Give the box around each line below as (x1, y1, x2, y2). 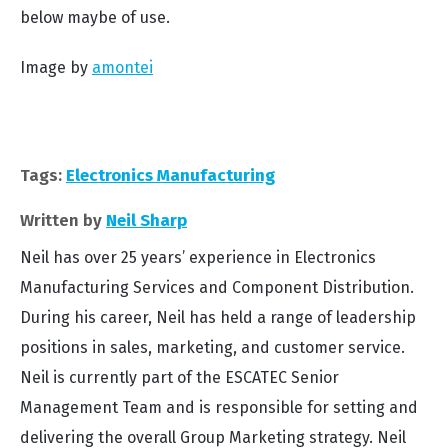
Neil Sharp (106, 210, 187, 231)
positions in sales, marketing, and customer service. (20, 338, 405, 357)
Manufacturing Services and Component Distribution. (20, 278, 414, 297)
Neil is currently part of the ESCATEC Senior (20, 368, 339, 387)
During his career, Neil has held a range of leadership (20, 308, 416, 327)
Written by (20, 210, 106, 231)
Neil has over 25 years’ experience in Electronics (20, 248, 376, 267)
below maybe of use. (20, 8, 170, 27)
